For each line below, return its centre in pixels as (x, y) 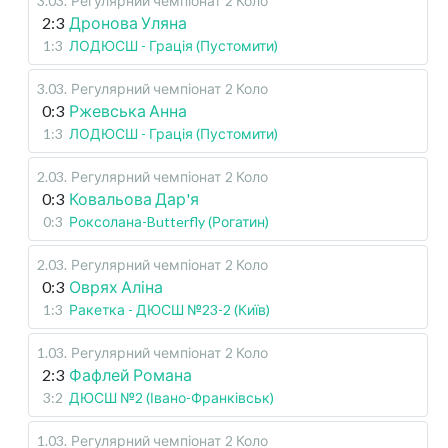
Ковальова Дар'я (134, 199)
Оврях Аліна (116, 287)
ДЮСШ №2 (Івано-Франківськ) (171, 398)
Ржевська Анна (128, 111)
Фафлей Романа (130, 375)
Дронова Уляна (128, 23)
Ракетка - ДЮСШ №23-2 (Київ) (169, 310)
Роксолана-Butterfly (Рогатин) (169, 222)
